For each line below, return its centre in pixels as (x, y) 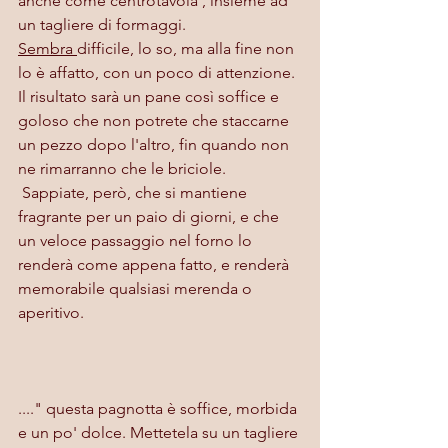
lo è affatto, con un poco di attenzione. (158, 72)
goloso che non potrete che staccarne (155, 120)
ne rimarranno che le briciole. (122, 168)
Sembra (47, 48)
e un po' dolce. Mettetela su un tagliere (160, 432)
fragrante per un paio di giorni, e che (150, 216)
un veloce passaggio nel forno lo (137, 240)
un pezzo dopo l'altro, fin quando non (155, 144)
